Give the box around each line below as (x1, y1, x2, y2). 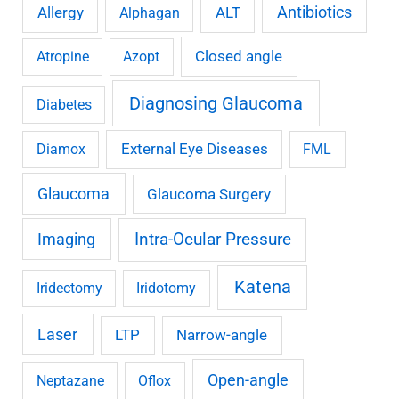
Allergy (37, 4, 84, 22)
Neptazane (36, 372, 104, 390)
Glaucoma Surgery (147, 184, 272, 203)
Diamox (36, 141, 85, 159)
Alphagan (118, 4, 180, 22)
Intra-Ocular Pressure (134, 230, 291, 250)
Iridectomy (36, 280, 102, 297)
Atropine (36, 48, 89, 66)
